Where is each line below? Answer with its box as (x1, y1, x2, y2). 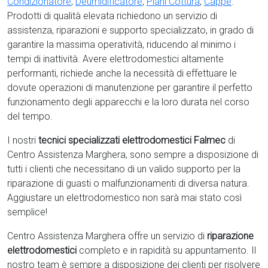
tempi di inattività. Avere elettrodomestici (7, 53, 181, 65)
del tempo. (7, 111, 53, 123)
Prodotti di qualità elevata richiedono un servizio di (7, 10, 217, 22)
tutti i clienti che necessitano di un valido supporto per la (7, 163, 240, 175)
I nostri (7, 135, 38, 147)
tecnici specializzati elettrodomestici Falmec (38, 135, 226, 147)
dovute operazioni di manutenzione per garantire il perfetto (7, 82, 252, 94)
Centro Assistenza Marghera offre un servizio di (7, 230, 207, 242)
